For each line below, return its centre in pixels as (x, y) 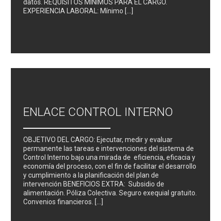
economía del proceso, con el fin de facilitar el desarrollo (110, 166)
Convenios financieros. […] (63, 202)
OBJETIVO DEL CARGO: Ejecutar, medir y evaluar (98, 140)
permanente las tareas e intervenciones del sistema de (109, 149)
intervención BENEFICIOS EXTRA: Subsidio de (94, 184)
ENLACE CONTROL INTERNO (98, 112)
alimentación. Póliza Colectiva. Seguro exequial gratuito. (110, 193)
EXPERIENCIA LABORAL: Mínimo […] (78, 11)
